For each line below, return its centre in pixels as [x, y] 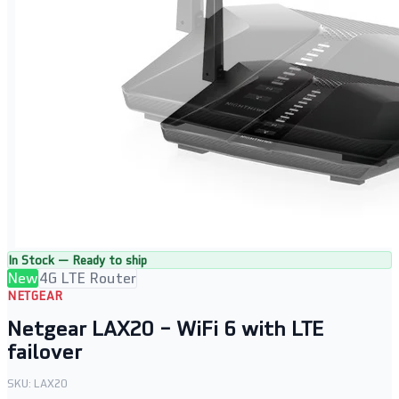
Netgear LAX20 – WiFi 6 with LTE [166, 328]
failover [45, 351]
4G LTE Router [88, 278]
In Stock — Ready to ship [77, 260]
